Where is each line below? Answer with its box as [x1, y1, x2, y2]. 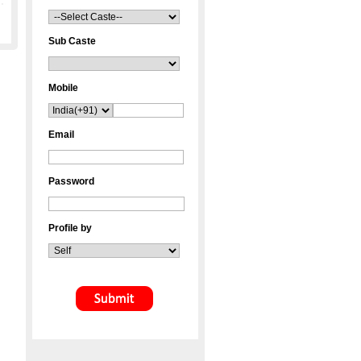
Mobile [48, 82, 78, 93]
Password [48, 176, 94, 187]
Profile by [48, 222, 92, 234]
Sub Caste [48, 35, 96, 47]
